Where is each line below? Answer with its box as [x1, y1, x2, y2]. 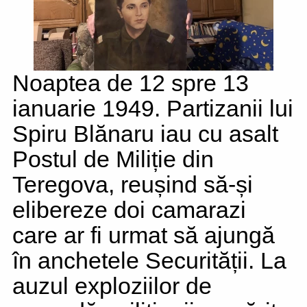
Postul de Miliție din [12, 146, 214, 172]
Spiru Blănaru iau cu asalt [12, 121, 278, 147]
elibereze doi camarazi [12, 197, 246, 223]
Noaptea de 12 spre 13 [12, 70, 249, 96]
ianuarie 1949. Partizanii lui [12, 95, 293, 121]
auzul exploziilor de [12, 273, 212, 299]
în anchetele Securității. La [12, 247, 286, 273]
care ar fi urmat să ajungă [12, 222, 275, 248]
